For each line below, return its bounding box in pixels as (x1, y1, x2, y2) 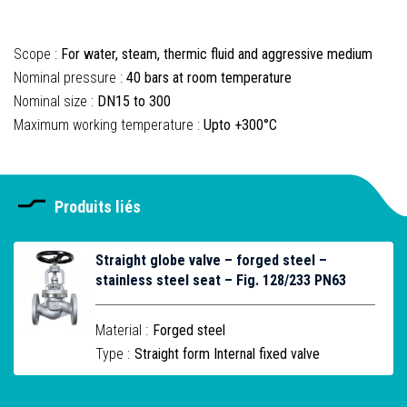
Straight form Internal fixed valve (134, 345, 320, 362)
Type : (95, 345, 130, 362)
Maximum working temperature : (14, 116, 203, 134)
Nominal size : (14, 93, 97, 110)
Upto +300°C (203, 116, 277, 134)
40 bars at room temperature (126, 69, 292, 86)
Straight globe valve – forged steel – (95, 252, 327, 269)
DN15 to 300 (97, 93, 171, 110)
